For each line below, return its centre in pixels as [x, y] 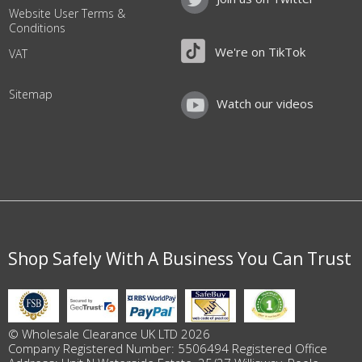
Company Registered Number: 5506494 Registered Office [168, 349]
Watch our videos [265, 104]
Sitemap [31, 94]
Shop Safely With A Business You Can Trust [180, 259]
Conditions [37, 28]
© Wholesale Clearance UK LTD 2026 [109, 334]
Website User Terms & [67, 13]
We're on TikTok [260, 52]
